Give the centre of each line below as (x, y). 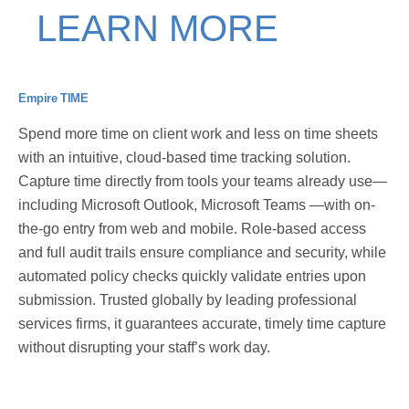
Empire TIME (53, 98)
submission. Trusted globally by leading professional (188, 299)
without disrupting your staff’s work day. (144, 347)
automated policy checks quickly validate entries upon (192, 276)
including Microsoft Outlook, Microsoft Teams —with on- (197, 204)
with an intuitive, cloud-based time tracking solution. (184, 157)
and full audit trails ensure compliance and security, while (202, 252)
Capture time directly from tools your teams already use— (203, 181)
